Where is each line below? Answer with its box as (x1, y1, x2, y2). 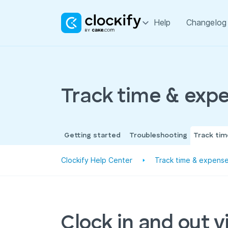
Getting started (64, 132, 121, 139)
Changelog (186, 18, 226, 27)
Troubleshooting (129, 132, 187, 139)
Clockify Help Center (61, 156, 132, 164)
